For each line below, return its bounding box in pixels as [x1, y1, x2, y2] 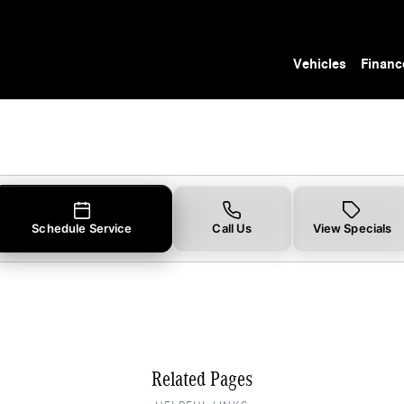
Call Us [212, 220, 252, 235]
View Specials [312, 220, 392, 235]
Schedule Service [32, 220, 133, 235]
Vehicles [293, 56, 347, 72]
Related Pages [151, 366, 252, 390]
